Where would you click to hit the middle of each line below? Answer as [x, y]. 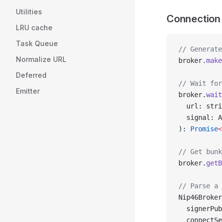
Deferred [31, 75]
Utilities [29, 12]
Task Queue [37, 43]
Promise [204, 129]
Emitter [28, 91]
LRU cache [34, 28]
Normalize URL [41, 59]
